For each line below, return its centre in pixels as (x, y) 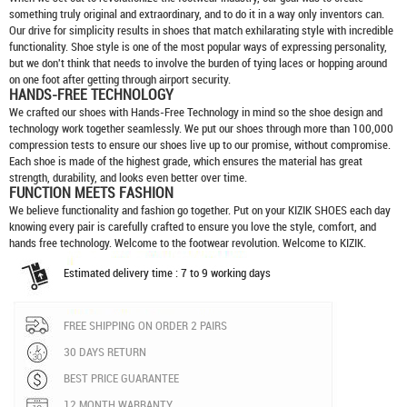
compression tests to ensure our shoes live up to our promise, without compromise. (200, 144)
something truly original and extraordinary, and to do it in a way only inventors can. (197, 14)
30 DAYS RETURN (105, 352)
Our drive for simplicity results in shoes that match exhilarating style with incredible (201, 30)
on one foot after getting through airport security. (120, 79)
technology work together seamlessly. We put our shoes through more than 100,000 (201, 128)
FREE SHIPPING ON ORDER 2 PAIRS (145, 325)
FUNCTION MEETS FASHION (91, 193)
